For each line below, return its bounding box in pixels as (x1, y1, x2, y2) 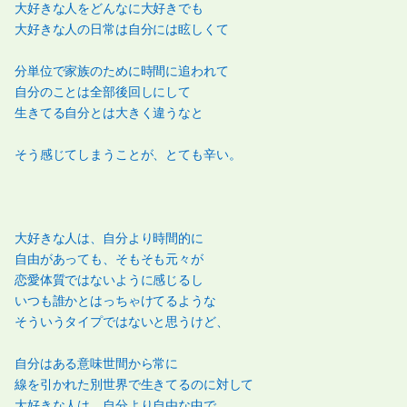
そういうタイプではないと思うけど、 (15, 314, 229, 330)
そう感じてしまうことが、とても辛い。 (15, 147, 242, 163)
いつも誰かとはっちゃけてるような (15, 293, 216, 309)
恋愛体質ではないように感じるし (15, 273, 203, 288)
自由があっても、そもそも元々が (15, 252, 203, 267)
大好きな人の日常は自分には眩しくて (15, 22, 229, 37)
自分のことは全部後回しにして (15, 84, 192, 100)
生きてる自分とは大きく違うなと (15, 105, 203, 121)
